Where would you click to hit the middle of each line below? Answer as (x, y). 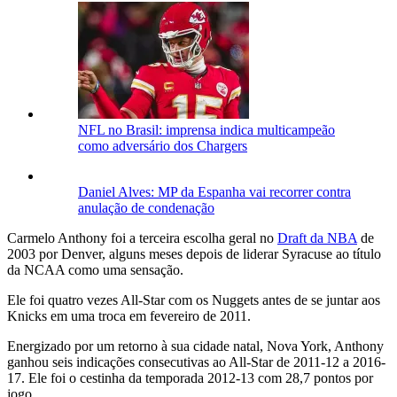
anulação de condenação (146, 207)
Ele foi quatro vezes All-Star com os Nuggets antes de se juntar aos (194, 300)
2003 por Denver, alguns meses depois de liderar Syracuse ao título (194, 253)
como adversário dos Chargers (163, 145)
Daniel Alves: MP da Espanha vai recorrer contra (214, 191)
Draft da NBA (317, 237)
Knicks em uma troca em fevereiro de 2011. (129, 315)
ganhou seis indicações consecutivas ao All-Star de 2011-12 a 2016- (196, 362)
